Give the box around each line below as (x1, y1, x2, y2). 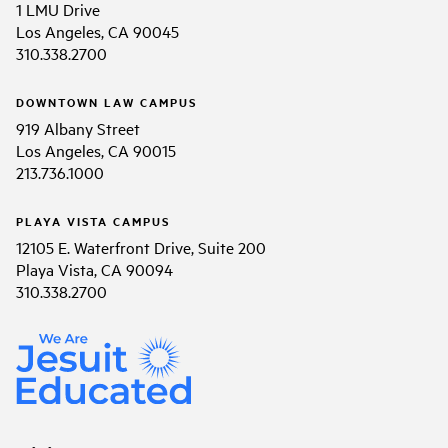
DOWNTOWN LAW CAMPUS (16, 93, 197, 110)
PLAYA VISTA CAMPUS (16, 212, 170, 229)
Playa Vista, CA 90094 (16, 257, 173, 280)
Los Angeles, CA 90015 (16, 138, 176, 161)
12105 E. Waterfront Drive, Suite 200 (16, 235, 266, 258)
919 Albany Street (16, 116, 140, 139)
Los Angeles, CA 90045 (16, 19, 179, 42)
